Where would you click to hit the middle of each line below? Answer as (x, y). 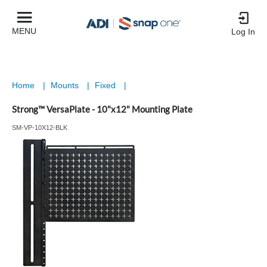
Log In (243, 32)
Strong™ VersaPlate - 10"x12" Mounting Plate (102, 109)
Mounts (66, 85)
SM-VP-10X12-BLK (40, 128)
